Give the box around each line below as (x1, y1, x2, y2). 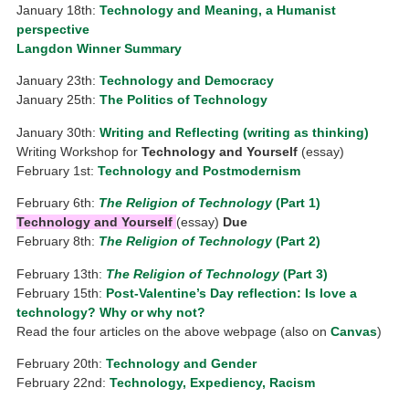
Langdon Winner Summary (16, 41, 183, 57)
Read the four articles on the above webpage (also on (16, 323, 331, 339)
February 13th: (16, 266, 107, 281)
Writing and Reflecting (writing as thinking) (100, 124, 370, 140)
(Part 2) (272, 234, 321, 249)
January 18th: (16, 3, 100, 18)
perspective (16, 22, 90, 37)
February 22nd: (16, 375, 110, 391)
